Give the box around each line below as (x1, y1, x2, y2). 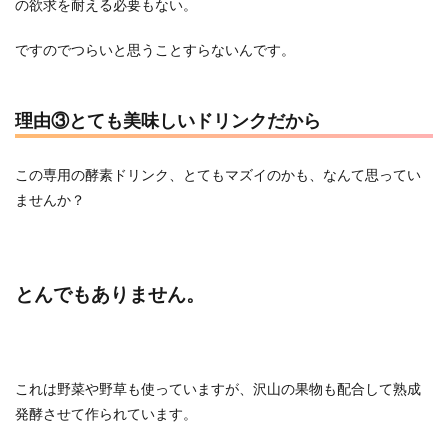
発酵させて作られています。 (15, 405, 197, 422)
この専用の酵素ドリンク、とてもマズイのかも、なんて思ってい (15, 166, 421, 183)
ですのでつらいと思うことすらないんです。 (15, 41, 295, 58)
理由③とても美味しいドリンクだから (15, 108, 321, 131)
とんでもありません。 (15, 283, 205, 305)
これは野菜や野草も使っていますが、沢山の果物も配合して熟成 (15, 380, 421, 397)
